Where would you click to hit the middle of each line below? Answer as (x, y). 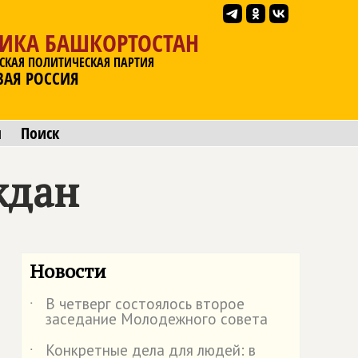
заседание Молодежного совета (157, 319)
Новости (68, 271)
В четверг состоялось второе (145, 304)
